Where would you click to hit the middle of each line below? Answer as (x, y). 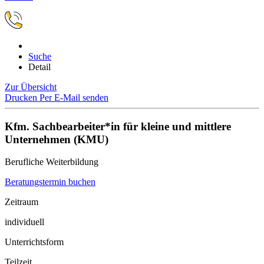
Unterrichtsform (34, 242)
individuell (24, 222)
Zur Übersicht (31, 87)
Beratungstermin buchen (50, 182)
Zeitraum (22, 202)
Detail (39, 67)
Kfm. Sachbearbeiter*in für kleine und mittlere (118, 126)
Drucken (22, 98)
